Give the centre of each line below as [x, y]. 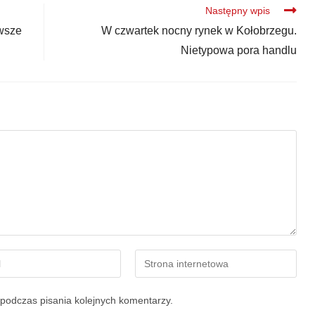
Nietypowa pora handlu [238, 51]
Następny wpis [237, 11]
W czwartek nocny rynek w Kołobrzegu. [199, 31]
